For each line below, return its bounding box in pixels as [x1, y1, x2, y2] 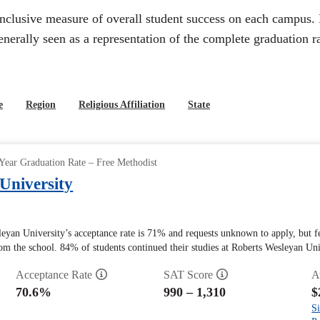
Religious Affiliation [79, 99, 165, 110]
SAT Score [163, 269, 213, 281]
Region [26, 99, 56, 110]
